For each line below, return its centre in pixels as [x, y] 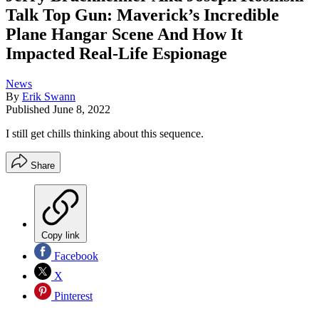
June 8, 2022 [82, 110]
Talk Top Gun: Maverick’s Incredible [142, 15]
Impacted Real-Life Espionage [116, 54]
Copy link [61, 236]
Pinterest [72, 296]
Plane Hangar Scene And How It [124, 35]
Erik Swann [49, 97]
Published [29, 110]
